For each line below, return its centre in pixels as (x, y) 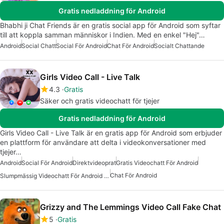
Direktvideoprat (94, 163)
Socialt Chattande (179, 46)
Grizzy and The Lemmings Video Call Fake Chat (130, 207)
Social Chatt (39, 46)
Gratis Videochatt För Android (157, 163)
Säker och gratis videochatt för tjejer (100, 101)
